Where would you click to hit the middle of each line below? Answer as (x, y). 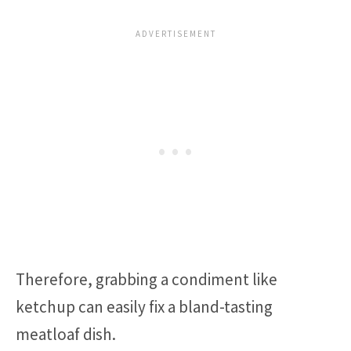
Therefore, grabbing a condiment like (147, 280)
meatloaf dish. (66, 335)
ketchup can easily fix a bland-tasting (144, 307)
